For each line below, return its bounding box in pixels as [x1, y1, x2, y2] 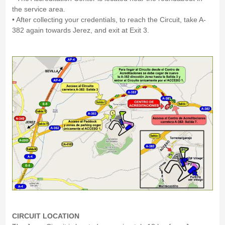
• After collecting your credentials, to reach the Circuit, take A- [12, 16, 206, 24]
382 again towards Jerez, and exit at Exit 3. [12, 26, 149, 35]
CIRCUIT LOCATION [12, 212, 79, 220]
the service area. [12, 5, 65, 14]
